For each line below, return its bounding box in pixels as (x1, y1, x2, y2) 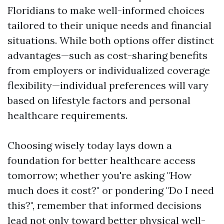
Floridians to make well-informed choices (7, 4, 204, 16)
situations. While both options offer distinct (7, 34, 214, 46)
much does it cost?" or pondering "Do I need (7, 184, 214, 196)
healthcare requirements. (7, 109, 127, 121)
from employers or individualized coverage (7, 64, 210, 76)
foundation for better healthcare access (7, 154, 195, 166)
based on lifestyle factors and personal (7, 94, 190, 106)
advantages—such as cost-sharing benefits (7, 49, 207, 61)
